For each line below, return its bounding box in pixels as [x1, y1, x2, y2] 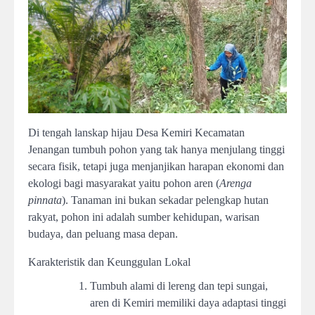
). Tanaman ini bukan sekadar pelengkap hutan [62, 194, 269, 207]
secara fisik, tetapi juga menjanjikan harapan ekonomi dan [28, 160, 284, 173]
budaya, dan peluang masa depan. [28, 228, 178, 240]
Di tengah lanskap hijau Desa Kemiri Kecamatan [28, 127, 245, 139]
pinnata [28, 194, 62, 207]
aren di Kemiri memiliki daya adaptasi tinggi [90, 297, 286, 309]
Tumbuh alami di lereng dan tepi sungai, [90, 280, 268, 292]
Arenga [219, 177, 252, 190]
